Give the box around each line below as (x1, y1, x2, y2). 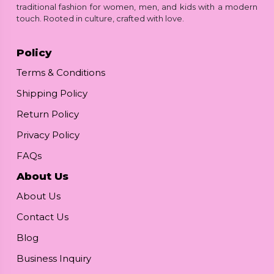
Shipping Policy (17, 87, 87, 100)
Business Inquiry (17, 253, 91, 265)
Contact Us (17, 211, 68, 223)
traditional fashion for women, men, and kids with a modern (17, 2, 257, 12)
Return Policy (17, 108, 79, 120)
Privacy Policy (17, 129, 80, 141)
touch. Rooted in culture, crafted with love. (17, 13, 184, 24)
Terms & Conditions (17, 67, 105, 79)
